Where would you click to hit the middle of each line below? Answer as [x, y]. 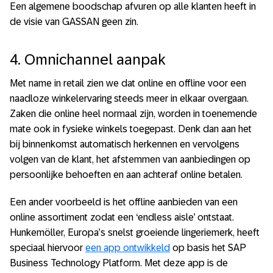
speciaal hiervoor [48, 247]
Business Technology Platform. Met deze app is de [119, 263]
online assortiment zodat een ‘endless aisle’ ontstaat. [122, 217]
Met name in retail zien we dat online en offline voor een [128, 83]
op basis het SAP [208, 247]
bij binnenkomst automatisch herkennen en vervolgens [125, 144]
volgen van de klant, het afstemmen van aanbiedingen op [130, 159]
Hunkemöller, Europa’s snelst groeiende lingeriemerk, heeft [135, 232]
